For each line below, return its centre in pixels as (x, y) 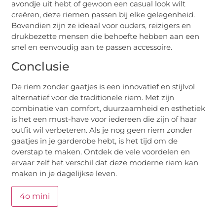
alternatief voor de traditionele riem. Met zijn (93, 97)
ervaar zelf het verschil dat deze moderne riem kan (105, 162)
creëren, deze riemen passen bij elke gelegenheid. (103, 14)
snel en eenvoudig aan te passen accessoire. (92, 47)
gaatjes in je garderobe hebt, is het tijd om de (95, 141)
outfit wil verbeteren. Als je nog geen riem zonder (102, 130)
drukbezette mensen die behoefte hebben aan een (106, 36)
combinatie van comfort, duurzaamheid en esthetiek (109, 108)
